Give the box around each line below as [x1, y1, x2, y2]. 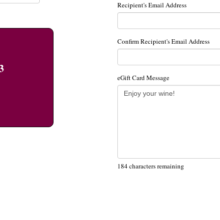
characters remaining [128, 161, 184, 170]
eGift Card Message [117, 73, 169, 82]
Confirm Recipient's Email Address [117, 36, 210, 46]
